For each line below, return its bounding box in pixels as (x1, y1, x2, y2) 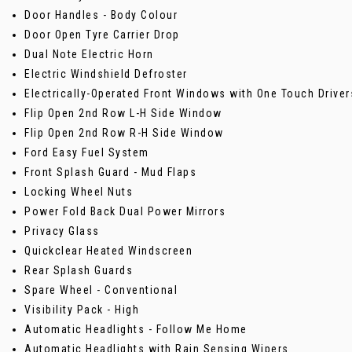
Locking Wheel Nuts (24, 185, 133, 198)
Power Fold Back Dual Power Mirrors (24, 204, 225, 218)
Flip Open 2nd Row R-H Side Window (24, 126, 224, 139)
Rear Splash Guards (24, 263, 133, 277)
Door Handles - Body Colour (24, 8, 178, 21)
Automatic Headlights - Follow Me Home (24, 322, 247, 335)
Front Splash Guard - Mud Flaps (24, 165, 196, 178)
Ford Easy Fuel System (24, 145, 149, 159)
